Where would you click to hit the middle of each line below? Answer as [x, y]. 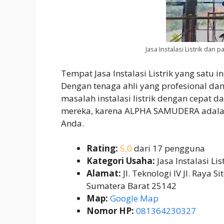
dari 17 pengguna [168, 148]
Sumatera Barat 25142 [131, 186]
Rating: [102, 148]
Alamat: [104, 173]
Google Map [134, 198]
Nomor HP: [110, 211]
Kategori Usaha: [121, 161]
